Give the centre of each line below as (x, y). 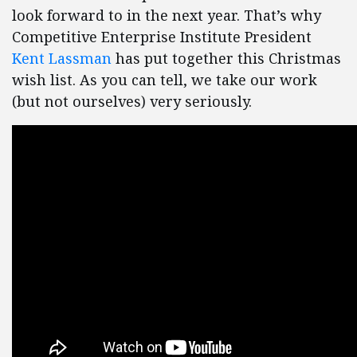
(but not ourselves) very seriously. (132, 101)
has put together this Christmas (226, 58)
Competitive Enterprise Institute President (162, 37)
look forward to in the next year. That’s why (167, 15)
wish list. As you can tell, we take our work (165, 80)
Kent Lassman (62, 58)
